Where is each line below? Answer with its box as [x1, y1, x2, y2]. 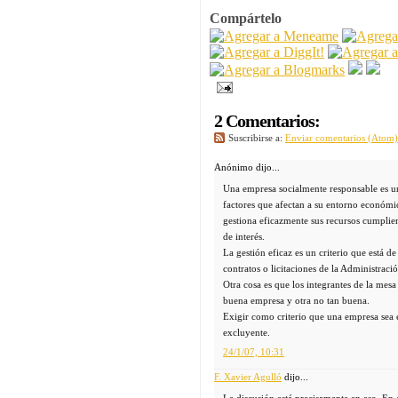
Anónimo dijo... [214, 162, 280, 173]
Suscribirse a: [228, 132, 285, 144]
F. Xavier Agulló [214, 371, 282, 383]
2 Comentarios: [214, 111, 320, 131]
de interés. [223, 230, 265, 242]
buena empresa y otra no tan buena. [223, 294, 370, 306]
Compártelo [210, 11, 282, 27]
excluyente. [223, 326, 270, 338]
